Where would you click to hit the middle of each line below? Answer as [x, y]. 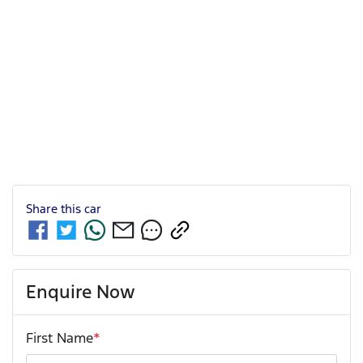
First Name [60, 337]
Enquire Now [81, 291]
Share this [55, 208]
